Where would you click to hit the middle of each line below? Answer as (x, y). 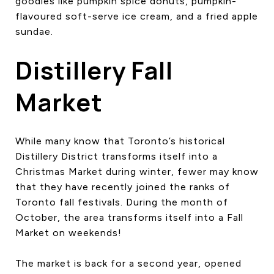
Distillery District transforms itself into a (117, 156)
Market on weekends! (68, 232)
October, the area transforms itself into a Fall (129, 217)
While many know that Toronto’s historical (120, 141)
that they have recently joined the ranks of (123, 187)
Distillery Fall (94, 70)
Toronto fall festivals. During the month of (122, 202)
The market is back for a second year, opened (128, 263)
